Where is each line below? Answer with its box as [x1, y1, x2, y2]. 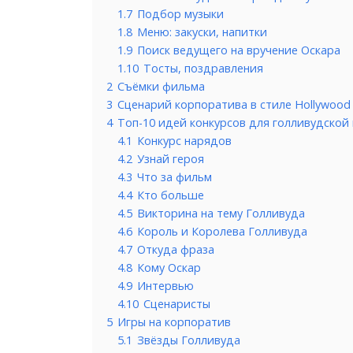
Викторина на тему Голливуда [137, 205, 305, 221]
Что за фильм [137, 169, 212, 184]
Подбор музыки [137, 6, 224, 21]
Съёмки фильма [117, 78, 205, 94]
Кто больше [137, 187, 204, 203]
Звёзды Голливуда [137, 332, 240, 347]
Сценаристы [143, 295, 210, 311]
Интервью [137, 277, 194, 293]
